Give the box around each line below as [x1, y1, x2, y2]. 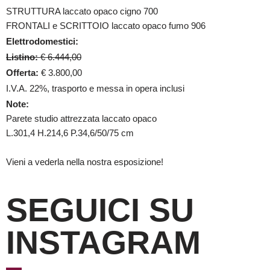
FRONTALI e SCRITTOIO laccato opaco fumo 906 [6, 20, 206, 31]
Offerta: [6, 67, 41, 78]
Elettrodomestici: [6, 36, 78, 47]
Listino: [6, 52, 40, 63]
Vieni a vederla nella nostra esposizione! [6, 157, 163, 168]
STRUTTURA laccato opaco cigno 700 [6, 6, 158, 17]
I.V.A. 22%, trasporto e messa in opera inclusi [6, 83, 184, 94]
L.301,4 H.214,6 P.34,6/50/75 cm [6, 128, 134, 139]
